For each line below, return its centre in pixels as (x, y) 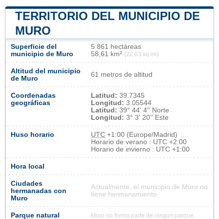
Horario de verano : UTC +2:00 (139, 142)
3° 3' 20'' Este (146, 117)
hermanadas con (39, 191)
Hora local (28, 166)
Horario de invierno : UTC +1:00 (140, 149)
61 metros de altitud (122, 74)
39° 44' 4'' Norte (143, 110)
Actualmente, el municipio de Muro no (149, 187)
